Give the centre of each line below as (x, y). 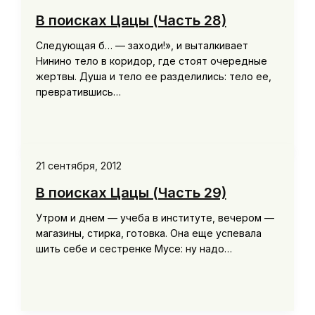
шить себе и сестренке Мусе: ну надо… (134, 249)
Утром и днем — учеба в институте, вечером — (155, 218)
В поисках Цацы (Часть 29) (131, 193)
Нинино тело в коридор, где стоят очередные (151, 61)
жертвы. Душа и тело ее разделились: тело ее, (153, 77)
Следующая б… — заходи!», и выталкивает (142, 46)
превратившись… (78, 92)
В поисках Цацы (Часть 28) (131, 21)
